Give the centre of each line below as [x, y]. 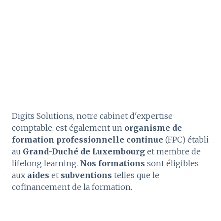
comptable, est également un [68, 128]
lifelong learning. [46, 163]
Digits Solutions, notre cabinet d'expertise [92, 116]
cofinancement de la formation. [72, 187]
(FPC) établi [186, 139]
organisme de [153, 128]
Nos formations [112, 163]
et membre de [173, 151]
